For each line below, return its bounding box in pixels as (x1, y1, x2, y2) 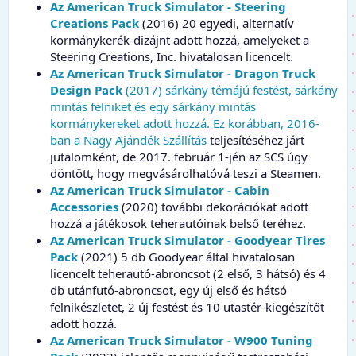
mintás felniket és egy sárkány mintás (50, 98, 256, 114)
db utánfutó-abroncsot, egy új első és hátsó (50, 281, 287, 298)
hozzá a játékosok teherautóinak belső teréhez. (50, 215, 306, 231)
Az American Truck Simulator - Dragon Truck (50, 64, 315, 81)
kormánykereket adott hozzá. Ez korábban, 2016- (50, 114, 319, 131)
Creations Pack (50, 14, 139, 31)
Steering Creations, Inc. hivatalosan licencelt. (50, 48, 293, 64)
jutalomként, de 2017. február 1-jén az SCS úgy (50, 148, 308, 164)
